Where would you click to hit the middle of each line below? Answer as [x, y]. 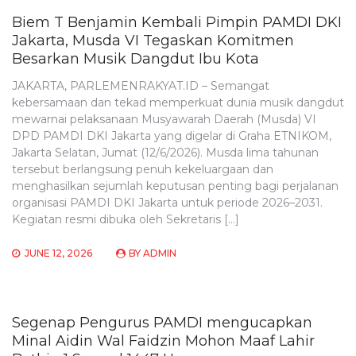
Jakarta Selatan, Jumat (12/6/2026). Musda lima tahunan [165, 153]
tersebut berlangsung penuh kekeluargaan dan [143, 170]
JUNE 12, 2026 [58, 253]
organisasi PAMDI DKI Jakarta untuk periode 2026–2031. [167, 203]
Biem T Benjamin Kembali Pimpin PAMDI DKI [177, 23]
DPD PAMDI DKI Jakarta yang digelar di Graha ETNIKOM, [172, 136]
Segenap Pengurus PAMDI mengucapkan [162, 323]
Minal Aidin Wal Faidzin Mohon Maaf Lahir [163, 341]
